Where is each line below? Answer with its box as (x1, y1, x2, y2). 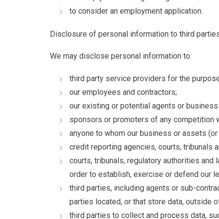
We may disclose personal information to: (50, 51, 192, 61)
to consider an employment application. (69, 6, 203, 16)
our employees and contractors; (69, 88, 179, 97)
